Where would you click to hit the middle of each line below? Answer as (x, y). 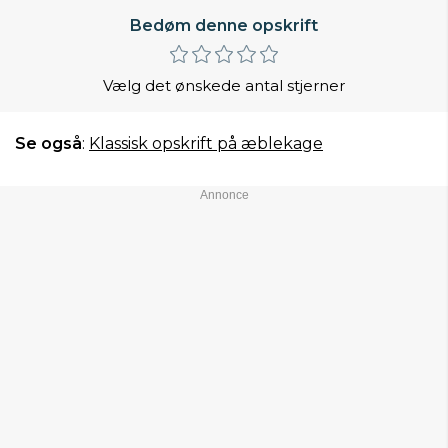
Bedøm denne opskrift (224, 25)
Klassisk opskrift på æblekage (206, 143)
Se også (48, 143)
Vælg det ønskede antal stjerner (224, 85)
